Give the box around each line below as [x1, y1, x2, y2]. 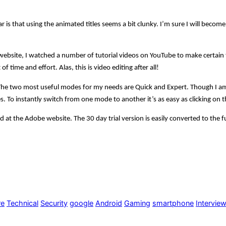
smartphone [152, 199, 194, 208]
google [70, 199, 93, 208]
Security [40, 199, 68, 208]
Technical [7, 199, 38, 208]
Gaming [124, 199, 150, 208]
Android [95, 199, 122, 208]
